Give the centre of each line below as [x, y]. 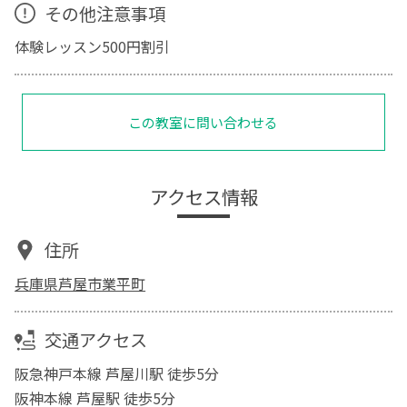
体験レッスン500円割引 [93, 47]
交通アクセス [95, 340]
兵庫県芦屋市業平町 [80, 283]
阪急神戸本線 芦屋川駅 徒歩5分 [117, 373]
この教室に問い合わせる [203, 123]
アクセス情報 [203, 197]
